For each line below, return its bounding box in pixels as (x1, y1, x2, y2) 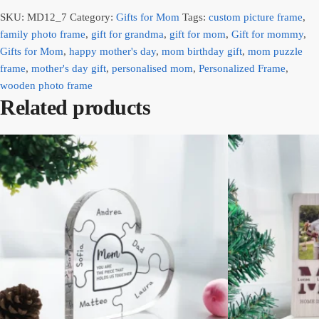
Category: (70, 11, 116, 23)
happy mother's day (69, 45, 156, 57)
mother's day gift (31, 62, 106, 74)
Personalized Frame (199, 62, 286, 74)
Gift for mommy (231, 28, 303, 40)
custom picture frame (209, 11, 303, 23)
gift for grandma (91, 28, 164, 40)
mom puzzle (248, 45, 303, 57)
